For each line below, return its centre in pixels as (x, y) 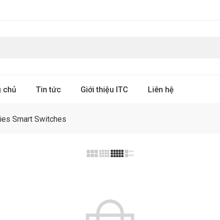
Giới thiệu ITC (104, 89)
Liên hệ (161, 89)
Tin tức (48, 89)
